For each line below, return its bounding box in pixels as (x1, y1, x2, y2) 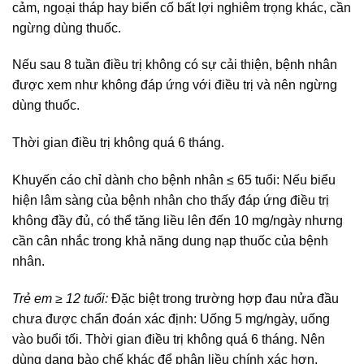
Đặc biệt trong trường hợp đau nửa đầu (111, 291, 339, 305)
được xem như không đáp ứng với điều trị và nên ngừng (12, 78, 337, 93)
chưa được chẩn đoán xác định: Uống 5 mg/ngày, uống (12, 311, 330, 326)
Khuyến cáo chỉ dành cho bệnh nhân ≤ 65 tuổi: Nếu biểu (12, 173, 336, 187)
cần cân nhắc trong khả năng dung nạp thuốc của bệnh (12, 234, 328, 248)
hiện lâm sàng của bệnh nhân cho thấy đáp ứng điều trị (12, 193, 329, 207)
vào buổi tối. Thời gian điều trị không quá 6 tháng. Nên (12, 331, 325, 346)
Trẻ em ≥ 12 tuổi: (12, 291, 111, 305)
